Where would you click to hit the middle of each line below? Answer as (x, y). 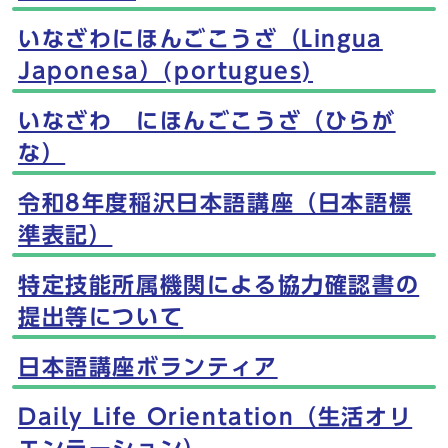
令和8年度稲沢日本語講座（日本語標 (215, 203)
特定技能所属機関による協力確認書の (219, 285)
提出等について (101, 317)
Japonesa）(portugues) (165, 71)
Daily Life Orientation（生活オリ (215, 417)
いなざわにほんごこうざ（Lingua (200, 39)
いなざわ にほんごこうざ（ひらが (207, 121)
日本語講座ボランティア (148, 367)
